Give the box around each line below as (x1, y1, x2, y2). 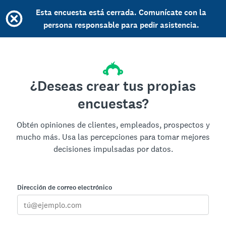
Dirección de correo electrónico (17, 183, 112, 192)
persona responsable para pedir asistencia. (43, 20, 199, 30)
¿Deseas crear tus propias (30, 77, 196, 96)
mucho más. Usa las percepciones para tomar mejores (16, 132, 210, 142)
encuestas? (77, 94, 149, 114)
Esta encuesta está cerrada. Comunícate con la (36, 7, 206, 18)
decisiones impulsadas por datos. (53, 144, 173, 154)
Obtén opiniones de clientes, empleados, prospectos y (16, 120, 210, 130)
